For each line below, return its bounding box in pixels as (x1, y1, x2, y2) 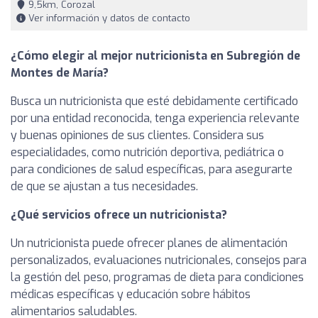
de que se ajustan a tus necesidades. (11, 179, 198, 194)
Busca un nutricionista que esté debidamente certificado (11, 94, 298, 109)
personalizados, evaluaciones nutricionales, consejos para (11, 253, 307, 268)
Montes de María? (11, 65, 109, 81)
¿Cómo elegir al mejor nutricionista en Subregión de (11, 48, 300, 64)
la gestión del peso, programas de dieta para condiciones (11, 270, 304, 285)
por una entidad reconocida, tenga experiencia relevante (11, 111, 300, 126)
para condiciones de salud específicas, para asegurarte (11, 162, 292, 177)
